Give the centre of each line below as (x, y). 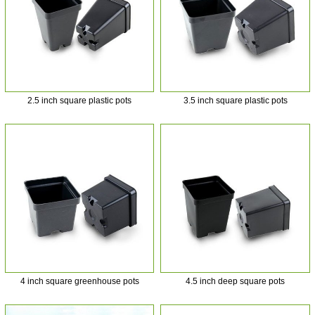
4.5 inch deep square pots (236, 282)
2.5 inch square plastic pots (80, 100)
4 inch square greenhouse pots (79, 282)
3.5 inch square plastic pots (235, 100)
